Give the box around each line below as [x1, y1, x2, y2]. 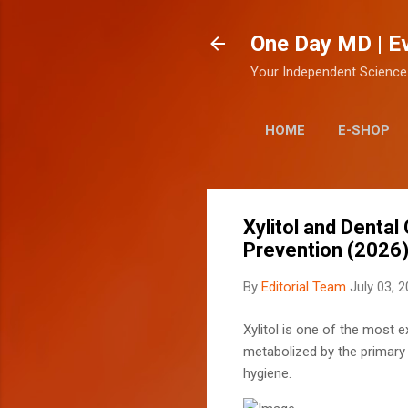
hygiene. [243, 364, 291, 382]
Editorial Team [261, 279, 346, 295]
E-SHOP [338, 122, 390, 138]
